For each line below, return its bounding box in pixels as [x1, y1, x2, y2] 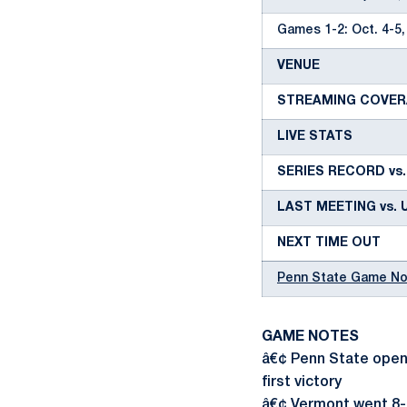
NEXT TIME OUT [277, 237, 381, 249]
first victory [262, 376, 342, 389]
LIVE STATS [277, 131, 352, 143]
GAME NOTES [262, 331, 359, 343]
